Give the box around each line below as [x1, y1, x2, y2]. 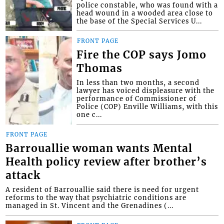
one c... [76, 110, 102, 119]
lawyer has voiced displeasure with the [76, 86, 215, 95]
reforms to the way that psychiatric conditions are [5, 193, 187, 202]
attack [5, 169, 41, 182]
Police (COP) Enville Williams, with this [76, 102, 218, 111]
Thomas [76, 62, 123, 75]
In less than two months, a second [76, 78, 200, 87]
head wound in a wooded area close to [76, 9, 213, 17]
